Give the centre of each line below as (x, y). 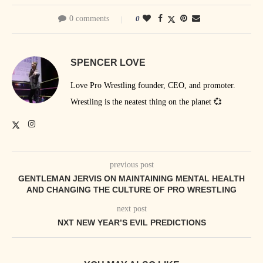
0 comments (89, 19)
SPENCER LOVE (108, 63)
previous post (131, 165)
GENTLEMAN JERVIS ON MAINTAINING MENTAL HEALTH (131, 179)
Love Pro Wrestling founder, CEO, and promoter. (153, 86)
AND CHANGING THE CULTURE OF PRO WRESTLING (131, 190)
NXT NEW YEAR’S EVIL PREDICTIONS (131, 223)
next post (131, 209)
